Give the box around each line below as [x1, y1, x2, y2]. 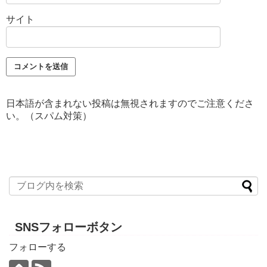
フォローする [9, 242, 66, 252]
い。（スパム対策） [6, 111, 92, 121]
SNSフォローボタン [15, 221, 122, 234]
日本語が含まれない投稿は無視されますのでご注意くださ [6, 98, 254, 108]
